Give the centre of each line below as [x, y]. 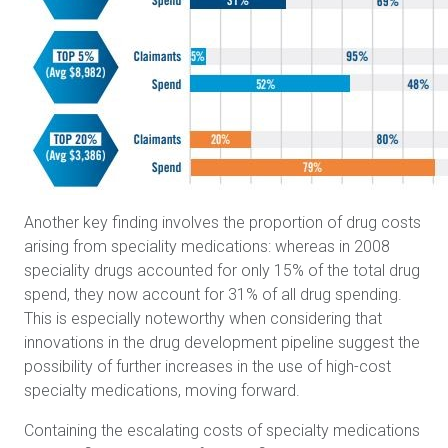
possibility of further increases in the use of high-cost [207, 366]
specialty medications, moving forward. [162, 390]
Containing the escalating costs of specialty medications [222, 430]
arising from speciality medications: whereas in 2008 [207, 246]
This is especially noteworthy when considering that [203, 318]
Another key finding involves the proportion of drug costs [222, 222]
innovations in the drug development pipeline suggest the [222, 342]
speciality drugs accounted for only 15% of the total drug [222, 270]
